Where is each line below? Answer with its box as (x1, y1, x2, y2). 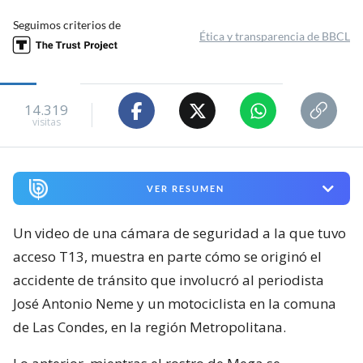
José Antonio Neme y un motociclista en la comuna (13, 294, 336, 313)
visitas (32, 114, 61, 129)
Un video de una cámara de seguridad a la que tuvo (13, 224, 346, 242)
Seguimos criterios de (13, 18, 121, 32)
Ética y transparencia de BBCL (199, 29, 350, 44)
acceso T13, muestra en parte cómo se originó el (13, 247, 322, 266)
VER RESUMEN (146, 183, 224, 194)
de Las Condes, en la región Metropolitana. (13, 318, 286, 336)
